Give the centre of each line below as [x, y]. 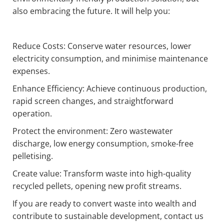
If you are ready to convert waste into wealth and [104, 204]
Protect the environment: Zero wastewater [93, 131]
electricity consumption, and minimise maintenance [110, 59]
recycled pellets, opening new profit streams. [97, 186]
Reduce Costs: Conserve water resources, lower [102, 46]
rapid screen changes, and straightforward [93, 101]
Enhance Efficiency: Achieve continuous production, [110, 89]
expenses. [31, 71]
